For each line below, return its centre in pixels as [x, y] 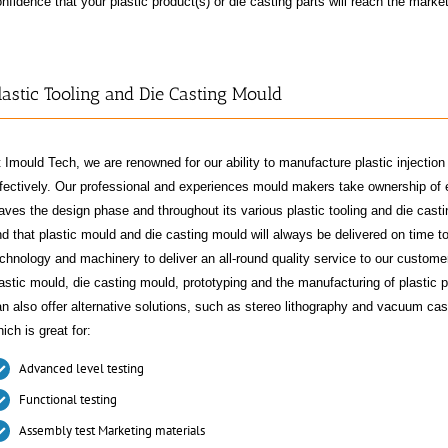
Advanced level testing [82, 368]
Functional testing [68, 400]
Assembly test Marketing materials [112, 431]
